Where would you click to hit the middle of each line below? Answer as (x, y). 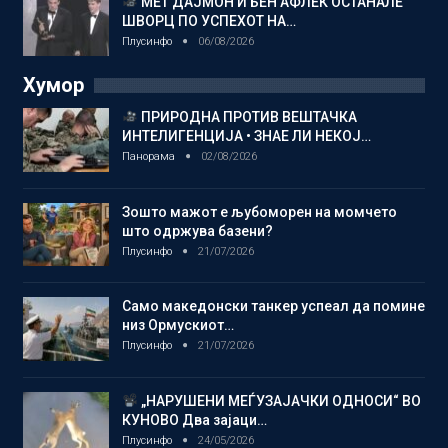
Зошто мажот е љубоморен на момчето (259, 211)
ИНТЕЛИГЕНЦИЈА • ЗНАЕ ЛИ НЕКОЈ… (246, 135)
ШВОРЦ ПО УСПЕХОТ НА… (209, 20)
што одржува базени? (197, 230)
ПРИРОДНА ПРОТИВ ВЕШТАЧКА (247, 116)
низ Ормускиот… (178, 325)
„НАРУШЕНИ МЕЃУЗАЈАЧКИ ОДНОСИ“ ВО (279, 400)
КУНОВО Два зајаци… (194, 419)
